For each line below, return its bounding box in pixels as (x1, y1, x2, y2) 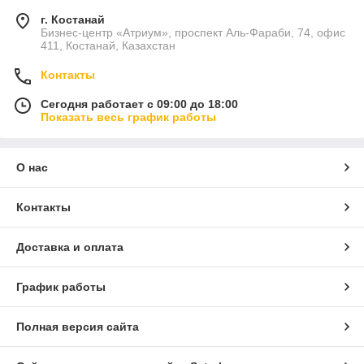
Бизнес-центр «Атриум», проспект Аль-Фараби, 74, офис (41, 26, 345, 40)
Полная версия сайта (16, 320, 139, 334)
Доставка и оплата (16, 240, 123, 254)
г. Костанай (41, 13, 105, 27)
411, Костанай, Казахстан (41, 39, 175, 53)
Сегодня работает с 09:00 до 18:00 (41, 97, 238, 111)
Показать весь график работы (41, 110, 216, 124)
